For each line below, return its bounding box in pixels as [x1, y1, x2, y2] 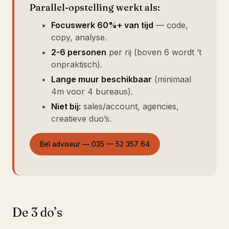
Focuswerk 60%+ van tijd [51, 19, 153, 30]
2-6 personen [51, 47, 106, 57]
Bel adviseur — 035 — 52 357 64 [40, 140, 150, 148]
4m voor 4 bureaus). [51, 86, 133, 97]
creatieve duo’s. [51, 113, 111, 124]
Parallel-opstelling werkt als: [30, 1, 160, 13]
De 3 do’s [12, 204, 62, 220]
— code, [153, 19, 188, 30]
